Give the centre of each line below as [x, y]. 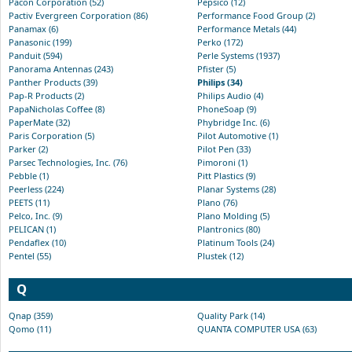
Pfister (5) [216, 68]
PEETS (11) [29, 202]
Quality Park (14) [231, 315]
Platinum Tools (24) [236, 242]
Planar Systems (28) [236, 189]
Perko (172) [220, 42]
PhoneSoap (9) [227, 108]
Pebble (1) [29, 175]
